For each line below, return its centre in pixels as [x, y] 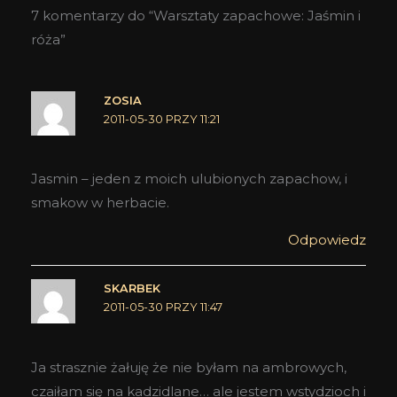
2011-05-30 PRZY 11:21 [161, 119]
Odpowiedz [327, 240]
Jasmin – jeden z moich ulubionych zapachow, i [189, 179]
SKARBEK [132, 289]
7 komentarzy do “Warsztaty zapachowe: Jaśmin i [196, 15]
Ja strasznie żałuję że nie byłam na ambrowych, [189, 367]
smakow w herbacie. [100, 203]
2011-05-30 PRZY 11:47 [163, 307]
